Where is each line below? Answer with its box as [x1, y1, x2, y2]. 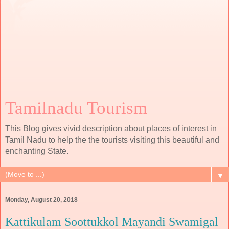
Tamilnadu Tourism [5, 98, 147, 118]
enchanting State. [5, 147, 68, 155]
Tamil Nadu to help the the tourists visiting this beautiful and [5, 135, 219, 144]
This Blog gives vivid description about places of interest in [5, 124, 217, 133]
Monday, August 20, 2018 [5, 196, 78, 204]
